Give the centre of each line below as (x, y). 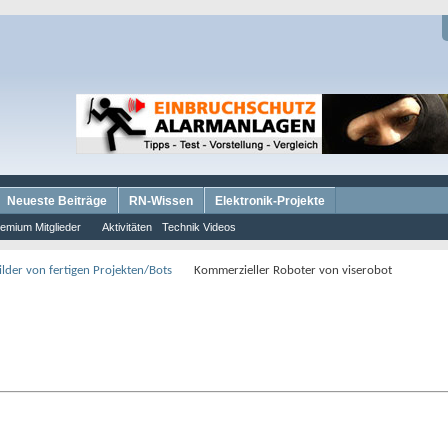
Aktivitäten (127, 227)
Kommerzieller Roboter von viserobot (293, 270)
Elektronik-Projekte (270, 201)
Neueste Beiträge (57, 201)
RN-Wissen (161, 201)
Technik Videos (199, 227)
